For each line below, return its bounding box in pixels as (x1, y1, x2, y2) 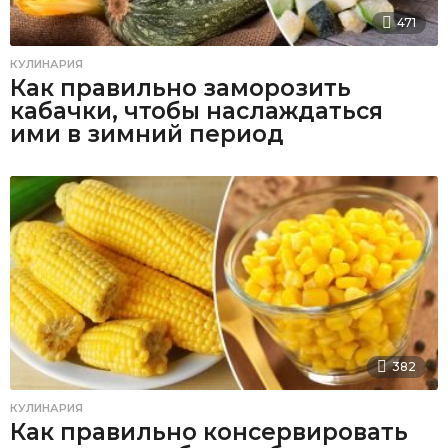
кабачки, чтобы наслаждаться (10, 97, 383, 126)
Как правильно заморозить (10, 74, 351, 103)
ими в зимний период (10, 120, 284, 149)
